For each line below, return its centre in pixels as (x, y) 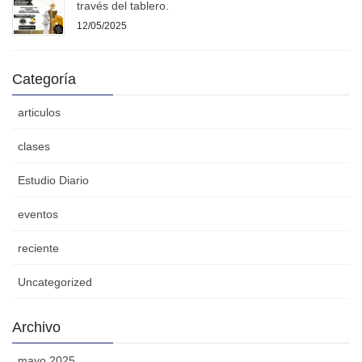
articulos (39, 113)
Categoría (44, 80)
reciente (38, 248)
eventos (38, 215)
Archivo (36, 328)
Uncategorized (55, 282)
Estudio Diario (53, 181)
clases (34, 147)
